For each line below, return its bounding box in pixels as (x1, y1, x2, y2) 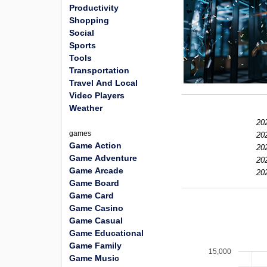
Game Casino (69, 203, 123, 213)
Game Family (69, 241, 122, 250)
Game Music (69, 253, 119, 263)
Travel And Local (69, 78, 138, 88)
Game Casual (69, 216, 123, 225)
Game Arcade (69, 166, 123, 175)
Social (69, 28, 94, 38)
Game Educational (69, 228, 144, 238)
